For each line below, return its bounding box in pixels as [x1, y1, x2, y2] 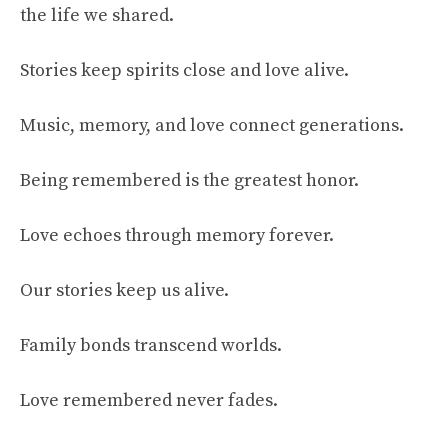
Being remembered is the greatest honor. [20, 169, 359, 193]
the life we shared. [20, 4, 174, 28]
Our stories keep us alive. [20, 279, 229, 303]
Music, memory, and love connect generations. [20, 114, 404, 138]
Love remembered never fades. [20, 389, 278, 413]
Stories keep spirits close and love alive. [20, 59, 349, 83]
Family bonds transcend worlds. [20, 334, 282, 358]
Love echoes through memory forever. [20, 224, 334, 248]
